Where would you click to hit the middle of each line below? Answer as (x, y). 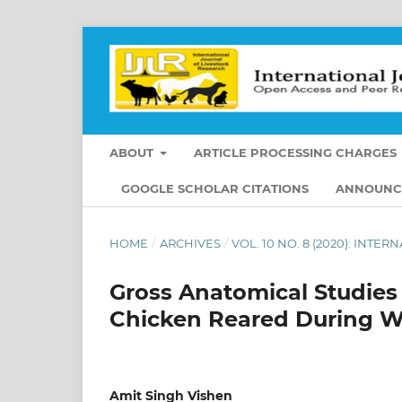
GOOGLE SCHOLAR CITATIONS (215, 188)
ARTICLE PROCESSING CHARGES (296, 152)
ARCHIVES (190, 243)
